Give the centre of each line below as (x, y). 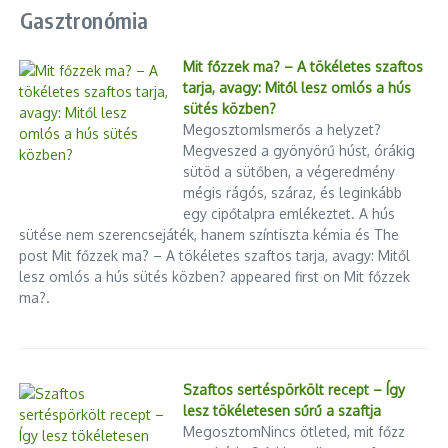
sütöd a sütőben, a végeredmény (289, 171)
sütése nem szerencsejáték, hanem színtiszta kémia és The (209, 234)
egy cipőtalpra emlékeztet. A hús (289, 213)
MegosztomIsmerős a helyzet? (282, 129)
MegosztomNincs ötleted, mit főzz (294, 432)
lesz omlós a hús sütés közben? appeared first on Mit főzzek (215, 276)
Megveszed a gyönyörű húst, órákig (299, 150)
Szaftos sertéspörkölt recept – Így (294, 390)
